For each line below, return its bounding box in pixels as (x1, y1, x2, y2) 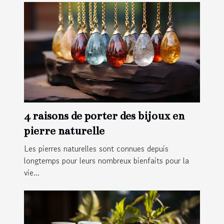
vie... (24, 166, 39, 179)
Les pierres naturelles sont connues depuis (24, 142, 168, 155)
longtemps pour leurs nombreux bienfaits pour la (24, 154, 189, 167)
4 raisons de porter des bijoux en (24, 109, 184, 123)
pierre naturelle (24, 124, 104, 138)
